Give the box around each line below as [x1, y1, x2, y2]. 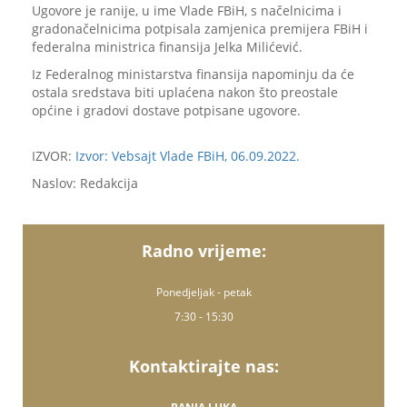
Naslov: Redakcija [32, 174, 138, 192]
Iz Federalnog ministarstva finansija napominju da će [32, 65, 354, 83]
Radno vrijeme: [141, 240, 266, 262]
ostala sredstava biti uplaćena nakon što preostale [32, 84, 338, 101]
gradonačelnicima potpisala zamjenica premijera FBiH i [32, 20, 368, 37]
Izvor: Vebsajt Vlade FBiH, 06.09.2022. [75, 147, 300, 164]
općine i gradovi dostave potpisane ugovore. [32, 102, 301, 119]
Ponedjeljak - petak [155, 284, 252, 300]
